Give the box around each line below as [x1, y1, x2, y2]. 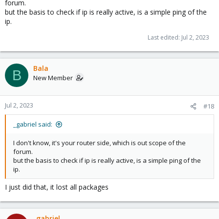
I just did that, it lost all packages [5, 182, 109, 192]
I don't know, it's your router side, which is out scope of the [13, 138, 186, 147]
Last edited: [148, 33, 181, 42]
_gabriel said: [13, 120, 52, 129]
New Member [33, 73, 73, 82]
